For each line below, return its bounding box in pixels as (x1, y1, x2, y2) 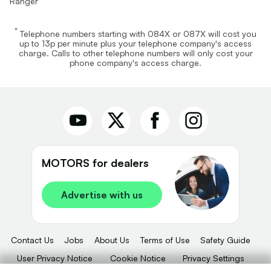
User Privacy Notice (17, 252, 93, 263)
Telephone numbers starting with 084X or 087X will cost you (18, 28, 256, 39)
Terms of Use (140, 234, 190, 245)
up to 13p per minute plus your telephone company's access (19, 38, 252, 48)
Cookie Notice (109, 252, 166, 263)
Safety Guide (200, 234, 251, 245)
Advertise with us (60, 189, 143, 201)
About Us (94, 234, 129, 245)
